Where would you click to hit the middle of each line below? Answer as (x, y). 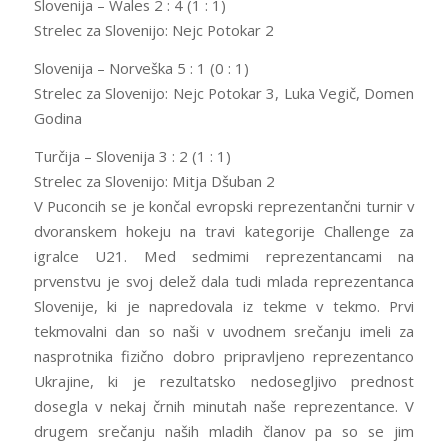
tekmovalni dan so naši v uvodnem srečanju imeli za (224, 330)
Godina (57, 118)
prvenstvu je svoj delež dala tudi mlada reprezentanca (224, 280)
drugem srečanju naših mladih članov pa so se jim (224, 430)
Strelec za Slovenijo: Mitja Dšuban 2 (154, 180)
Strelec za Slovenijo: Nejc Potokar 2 (153, 30)
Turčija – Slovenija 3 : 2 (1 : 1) (132, 155)
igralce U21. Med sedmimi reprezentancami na (224, 255)
